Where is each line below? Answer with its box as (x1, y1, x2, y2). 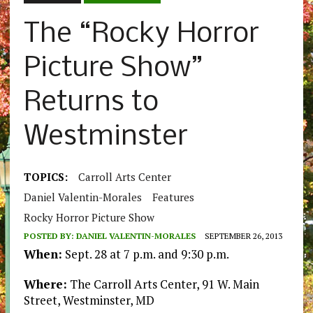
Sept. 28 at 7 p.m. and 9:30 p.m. (61, 246, 229, 263)
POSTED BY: (23, 231, 76, 242)
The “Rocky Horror (23, 20, 259, 50)
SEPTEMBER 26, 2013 (204, 231, 282, 242)
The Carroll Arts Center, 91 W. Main (66, 276, 259, 293)
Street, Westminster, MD (23, 292, 154, 309)
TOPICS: (23, 170, 68, 184)
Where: (23, 276, 67, 293)
